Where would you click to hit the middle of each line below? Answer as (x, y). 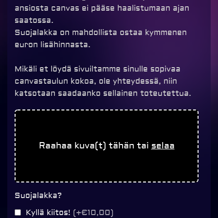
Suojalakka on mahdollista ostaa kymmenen (101, 33)
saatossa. (34, 20)
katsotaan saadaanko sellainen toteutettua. (103, 93)
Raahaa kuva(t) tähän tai (95, 146)
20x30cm (33, 127)
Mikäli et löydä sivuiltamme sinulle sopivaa (98, 69)
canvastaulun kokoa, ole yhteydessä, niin (96, 81)
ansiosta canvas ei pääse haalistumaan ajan (102, 8)
